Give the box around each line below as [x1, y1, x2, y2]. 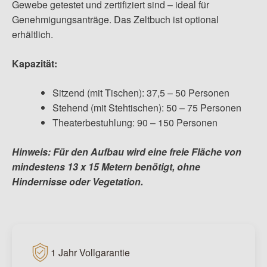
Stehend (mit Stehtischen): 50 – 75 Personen [52, 101, 241, 115]
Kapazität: [12, 57, 57, 71]
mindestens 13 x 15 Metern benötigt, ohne [12, 160, 200, 174]
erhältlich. [12, 27, 53, 42]
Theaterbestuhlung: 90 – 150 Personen [52, 116, 218, 130]
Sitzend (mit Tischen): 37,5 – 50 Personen [52, 86, 229, 100]
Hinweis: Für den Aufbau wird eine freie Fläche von [12, 145, 241, 159]
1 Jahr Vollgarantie [51, 245, 130, 259]
